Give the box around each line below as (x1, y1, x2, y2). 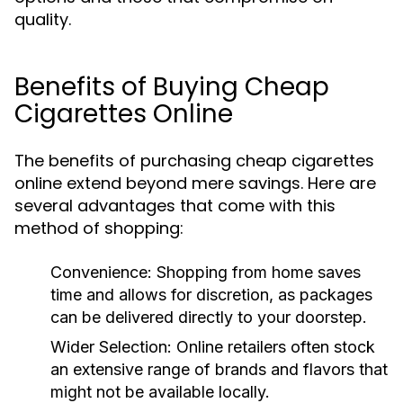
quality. (14, 8, 71, 31)
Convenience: (50, 263, 152, 282)
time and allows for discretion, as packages (50, 285, 372, 304)
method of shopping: (14, 217, 184, 239)
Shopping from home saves (152, 263, 361, 282)
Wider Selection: (50, 337, 172, 356)
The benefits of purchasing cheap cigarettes (14, 149, 374, 172)
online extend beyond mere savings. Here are (14, 172, 376, 194)
